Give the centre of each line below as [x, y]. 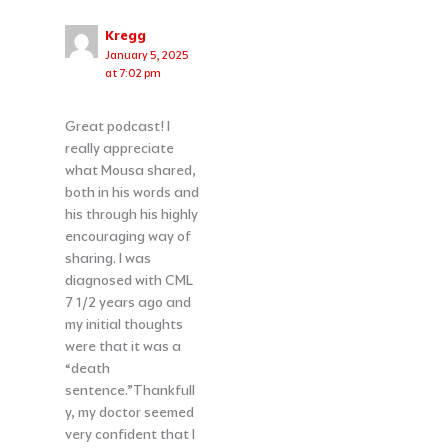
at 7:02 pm [133, 72]
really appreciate [119, 148]
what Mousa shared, [130, 170]
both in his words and [131, 192]
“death [87, 368]
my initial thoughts [123, 324]
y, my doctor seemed [129, 412]
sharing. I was [107, 258]
